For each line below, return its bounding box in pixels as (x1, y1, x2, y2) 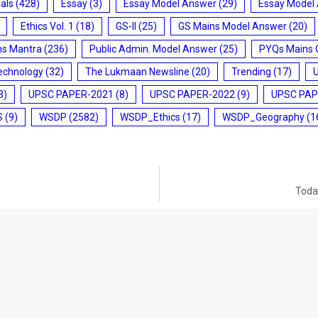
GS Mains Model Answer (178, 20, 287, 32)
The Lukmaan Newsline (85, 65, 190, 77)
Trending (231, 65, 271, 77)
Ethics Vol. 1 (21, 20, 74, 32)
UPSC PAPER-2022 (150, 88, 235, 100)
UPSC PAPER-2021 (28, 88, 114, 100)
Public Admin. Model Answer (89, 43, 217, 55)
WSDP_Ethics (120, 111, 180, 123)
